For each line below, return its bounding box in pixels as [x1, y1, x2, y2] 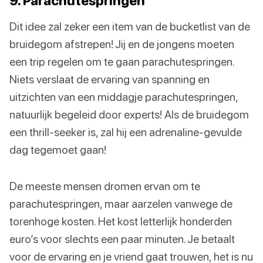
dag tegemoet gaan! [9, 142, 106, 156]
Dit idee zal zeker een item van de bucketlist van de [9, 19, 250, 33]
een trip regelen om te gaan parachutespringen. [9, 54, 234, 68]
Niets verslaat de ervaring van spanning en [9, 72, 210, 86]
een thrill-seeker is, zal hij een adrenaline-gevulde [9, 124, 242, 139]
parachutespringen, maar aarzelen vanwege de [9, 196, 232, 210]
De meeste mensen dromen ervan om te [9, 178, 200, 193]
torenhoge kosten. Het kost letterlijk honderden [9, 214, 232, 228]
